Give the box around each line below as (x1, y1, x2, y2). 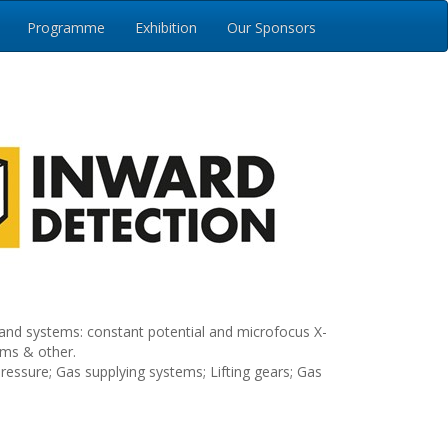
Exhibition (135, 18, 197, 37)
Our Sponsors (227, 18, 316, 37)
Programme (27, 18, 105, 37)
